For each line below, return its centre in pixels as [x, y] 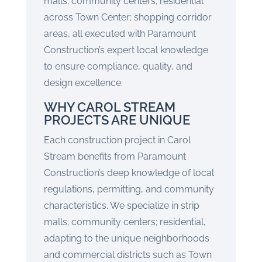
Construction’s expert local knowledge [126, 50]
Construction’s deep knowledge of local [129, 173]
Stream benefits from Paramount [115, 156]
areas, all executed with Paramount [120, 34]
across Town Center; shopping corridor [127, 17]
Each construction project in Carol [117, 140]
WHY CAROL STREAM [109, 107]
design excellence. [83, 83]
